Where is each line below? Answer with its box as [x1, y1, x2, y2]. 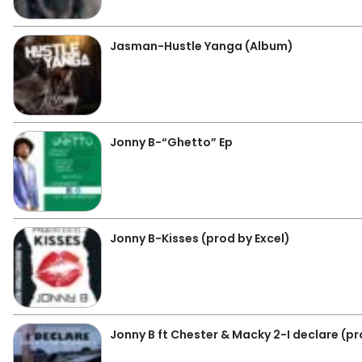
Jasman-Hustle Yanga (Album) [110, 38, 293, 54]
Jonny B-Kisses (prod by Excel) [110, 230, 290, 246]
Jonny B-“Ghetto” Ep [110, 134, 233, 150]
